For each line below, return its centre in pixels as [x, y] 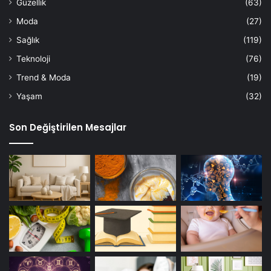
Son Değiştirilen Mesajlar [68, 128]
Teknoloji [33, 59]
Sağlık [28, 40]
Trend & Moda [44, 78]
